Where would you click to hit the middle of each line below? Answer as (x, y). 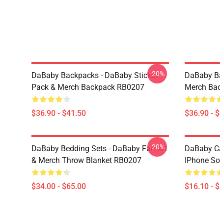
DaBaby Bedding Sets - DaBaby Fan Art (99, 149)
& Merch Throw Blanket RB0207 (86, 160)
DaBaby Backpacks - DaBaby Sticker (95, 75)
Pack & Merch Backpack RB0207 (88, 87)
